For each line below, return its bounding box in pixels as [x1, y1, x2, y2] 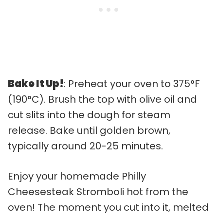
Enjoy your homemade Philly [8, 169, 146, 183]
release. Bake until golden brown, [8, 123, 170, 137]
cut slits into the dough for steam [8, 108, 170, 122]
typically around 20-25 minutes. [8, 139, 163, 153]
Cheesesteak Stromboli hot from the [8, 184, 188, 199]
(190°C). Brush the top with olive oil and [8, 92, 197, 106]
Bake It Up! [8, 76, 64, 91]
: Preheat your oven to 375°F [64, 76, 200, 91]
